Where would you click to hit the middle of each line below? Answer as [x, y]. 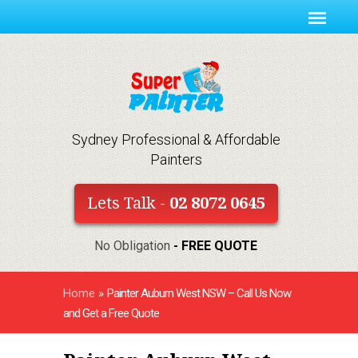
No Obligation [134, 246]
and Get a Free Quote [111, 314]
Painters [176, 160]
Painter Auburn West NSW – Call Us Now [199, 294]
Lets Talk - [128, 203]
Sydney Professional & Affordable [176, 140]
